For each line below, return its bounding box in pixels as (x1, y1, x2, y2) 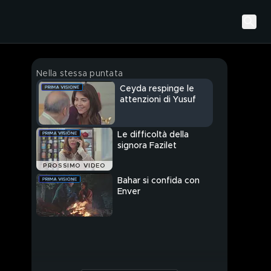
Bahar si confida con (117, 177, 200, 186)
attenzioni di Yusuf (120, 96, 196, 105)
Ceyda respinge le (120, 85, 194, 94)
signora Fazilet (117, 142, 177, 151)
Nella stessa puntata (36, 70, 123, 78)
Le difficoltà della (117, 131, 189, 140)
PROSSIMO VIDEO (43, 163, 106, 169)
